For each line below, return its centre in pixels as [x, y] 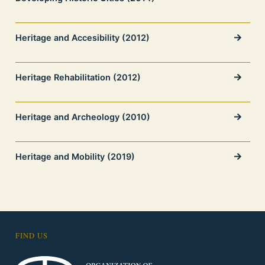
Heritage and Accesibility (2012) [82, 38]
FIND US [31, 236]
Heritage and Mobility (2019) [75, 157]
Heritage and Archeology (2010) [83, 117]
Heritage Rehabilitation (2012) [78, 77]
